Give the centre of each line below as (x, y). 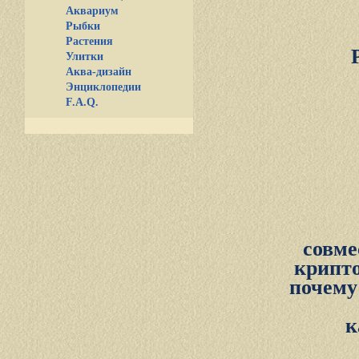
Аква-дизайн (99, 72)
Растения (89, 41)
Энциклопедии (103, 87)
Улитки (85, 56)
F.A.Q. (82, 102)
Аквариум (92, 11)
